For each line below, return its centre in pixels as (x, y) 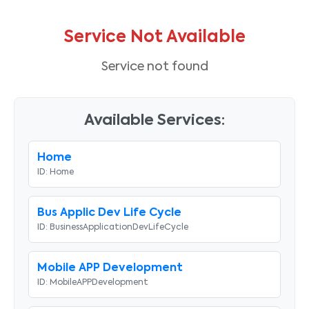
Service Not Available (154, 37)
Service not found (154, 67)
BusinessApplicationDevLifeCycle (119, 227)
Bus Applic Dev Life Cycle (109, 213)
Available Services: (154, 120)
